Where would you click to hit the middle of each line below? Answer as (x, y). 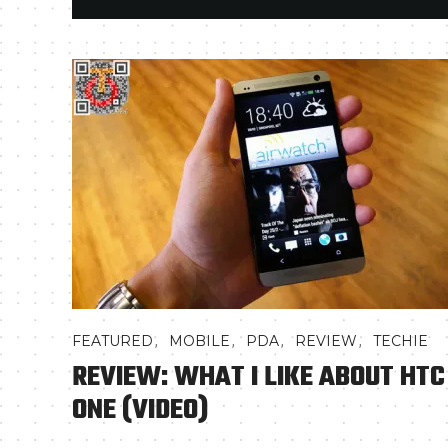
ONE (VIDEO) (140, 410)
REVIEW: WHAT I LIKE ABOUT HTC (258, 377)
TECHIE (400, 341)
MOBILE (199, 341)
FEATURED (112, 341)
